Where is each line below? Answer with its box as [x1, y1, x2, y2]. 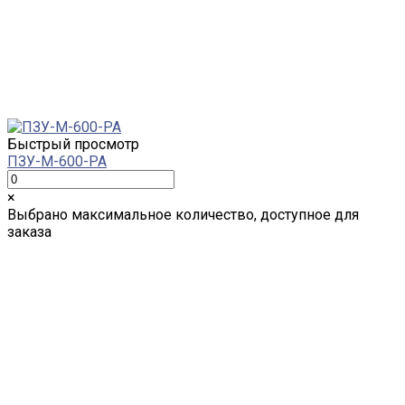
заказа [7, 222, 52, 240]
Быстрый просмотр [7, 135, 139, 153]
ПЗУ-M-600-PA [7, 152, 107, 170]
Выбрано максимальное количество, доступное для [7, 205, 359, 223]
